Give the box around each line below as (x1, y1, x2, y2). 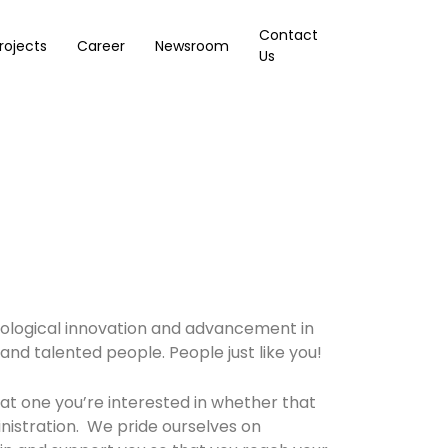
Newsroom (154, 35, 229, 56)
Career (76, 35, 125, 56)
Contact (258, 25, 318, 45)
